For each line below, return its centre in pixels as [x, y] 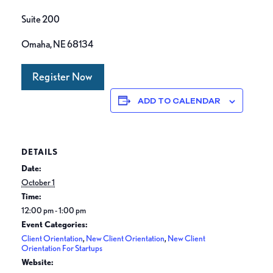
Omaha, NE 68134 [57, 44]
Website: [37, 262]
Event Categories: [55, 224]
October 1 [38, 182]
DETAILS [40, 151]
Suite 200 [41, 19]
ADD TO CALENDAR [179, 100]
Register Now [62, 76]
